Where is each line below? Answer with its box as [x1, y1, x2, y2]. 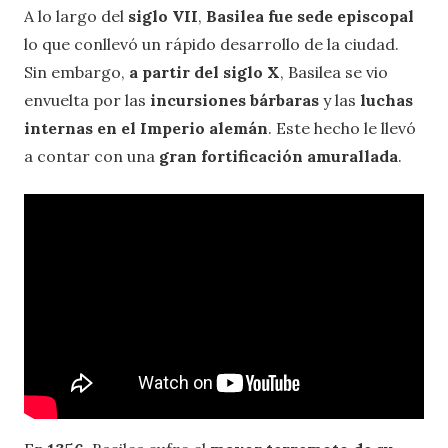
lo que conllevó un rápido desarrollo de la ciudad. [24, 34, 399, 55]
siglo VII [128, 6, 198, 27]
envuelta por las [24, 90, 150, 111]
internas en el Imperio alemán [24, 118, 268, 139]
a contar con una [24, 146, 159, 167]
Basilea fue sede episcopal [206, 6, 414, 27]
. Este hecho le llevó [268, 118, 416, 139]
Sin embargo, [24, 62, 129, 83]
